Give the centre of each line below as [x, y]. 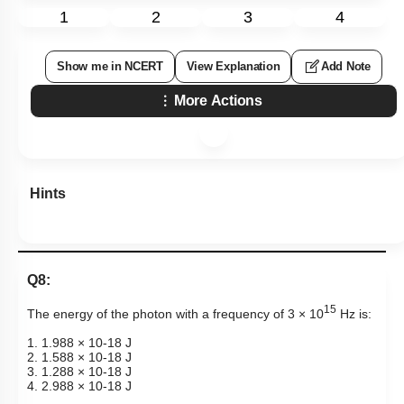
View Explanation [233, 67]
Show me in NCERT [110, 67]
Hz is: [354, 313]
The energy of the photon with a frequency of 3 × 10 [175, 313]
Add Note [346, 67]
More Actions [218, 101]
